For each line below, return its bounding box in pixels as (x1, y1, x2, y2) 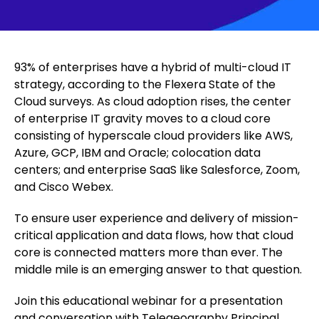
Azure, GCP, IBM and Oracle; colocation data (14, 145, 261, 161)
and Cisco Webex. (14, 179, 113, 195)
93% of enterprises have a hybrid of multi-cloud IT (14, 59, 291, 75)
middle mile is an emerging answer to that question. (14, 261, 305, 278)
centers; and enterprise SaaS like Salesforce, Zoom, (14, 162, 300, 178)
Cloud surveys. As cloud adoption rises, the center (14, 93, 291, 110)
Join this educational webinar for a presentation (14, 293, 283, 309)
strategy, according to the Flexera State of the (14, 76, 276, 93)
